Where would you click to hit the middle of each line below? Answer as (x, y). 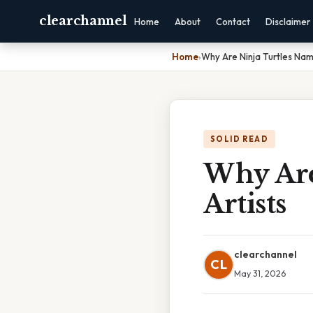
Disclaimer (288, 22)
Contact (233, 22)
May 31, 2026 (260, 273)
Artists (245, 204)
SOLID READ (239, 139)
